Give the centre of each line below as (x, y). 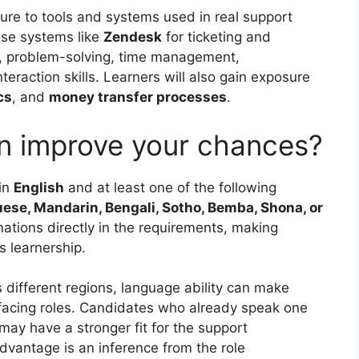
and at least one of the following (170, 187)
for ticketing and (216, 37)
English (39, 187)
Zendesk (133, 37)
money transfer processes (138, 97)
